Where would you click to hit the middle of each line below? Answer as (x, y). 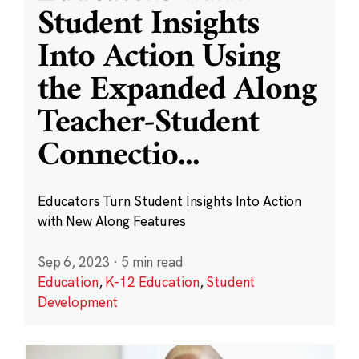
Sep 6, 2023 (74, 262)
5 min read (152, 262)
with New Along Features (111, 221)
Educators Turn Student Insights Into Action (169, 201)
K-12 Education (152, 282)
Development (78, 302)
